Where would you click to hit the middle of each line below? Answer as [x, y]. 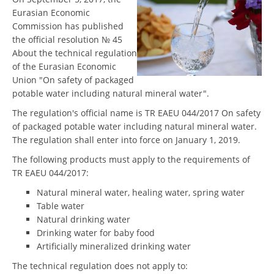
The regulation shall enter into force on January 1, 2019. [126, 140]
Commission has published [68, 26]
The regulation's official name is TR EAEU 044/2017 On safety [136, 113]
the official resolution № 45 [67, 39]
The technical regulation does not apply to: [100, 266]
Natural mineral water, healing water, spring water [141, 192]
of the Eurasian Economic [64, 66]
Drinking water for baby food [96, 233]
